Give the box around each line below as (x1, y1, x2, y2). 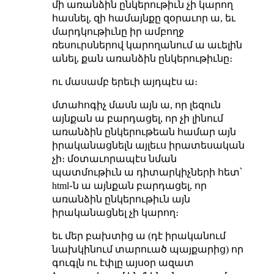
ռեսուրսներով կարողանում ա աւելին (51, 39, 242, 50)
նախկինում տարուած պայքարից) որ (51, 243, 243, 254)
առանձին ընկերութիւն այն (51, 193, 190, 204)
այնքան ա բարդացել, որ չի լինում (51, 113, 223, 124)
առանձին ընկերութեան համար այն (51, 126, 236, 137)
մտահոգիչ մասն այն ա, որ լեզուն (51, 99, 221, 110)
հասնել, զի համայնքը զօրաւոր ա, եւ (51, 12, 235, 23)
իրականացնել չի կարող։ (51, 207, 179, 218)
